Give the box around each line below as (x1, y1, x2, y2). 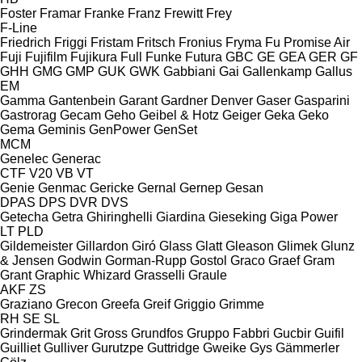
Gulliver (44, 340, 88, 355)
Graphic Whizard (35, 267, 131, 282)
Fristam (90, 35, 133, 49)
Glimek (277, 238, 318, 253)
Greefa (101, 297, 140, 311)
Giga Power (270, 209, 338, 224)
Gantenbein (48, 93, 116, 107)
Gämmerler (276, 340, 339, 355)
